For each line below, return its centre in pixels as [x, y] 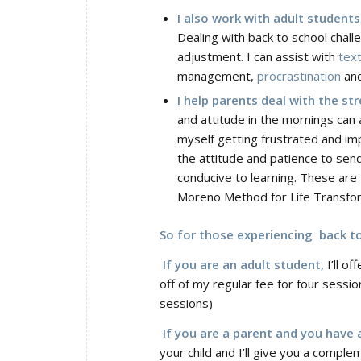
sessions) [186, 303]
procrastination [299, 76]
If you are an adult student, [242, 265]
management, [217, 76]
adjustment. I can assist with [258, 57]
